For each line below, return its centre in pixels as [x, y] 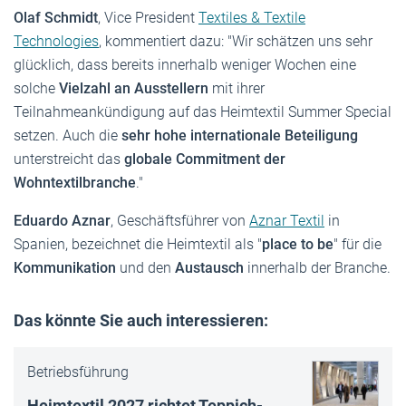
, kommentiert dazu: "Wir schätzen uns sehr [236, 42]
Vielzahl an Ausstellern [132, 89]
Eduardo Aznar [62, 221]
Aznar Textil [287, 221]
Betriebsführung [78, 372]
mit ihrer [237, 89]
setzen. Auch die [66, 136]
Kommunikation [65, 268]
